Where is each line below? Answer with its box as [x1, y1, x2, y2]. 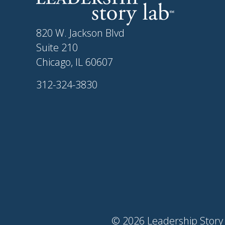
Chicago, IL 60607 [36, 55, 113, 69]
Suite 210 [36, 41, 78, 55]
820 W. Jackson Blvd [36, 26, 125, 40]
